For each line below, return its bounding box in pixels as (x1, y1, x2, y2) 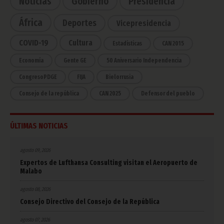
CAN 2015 (162, 40, 184, 47)
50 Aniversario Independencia (106, 57, 181, 64)
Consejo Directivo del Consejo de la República (20, 197, 159, 206)
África (19, 16, 42, 29)
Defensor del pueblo (141, 90, 195, 97)
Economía (19, 57, 43, 64)
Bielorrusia (105, 73, 133, 81)
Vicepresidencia (116, 18, 171, 28)
